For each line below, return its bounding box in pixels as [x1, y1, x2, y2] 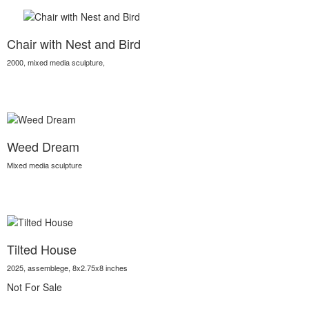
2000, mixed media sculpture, [7, 57, 107, 68]
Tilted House [7, 240, 77, 258]
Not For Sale [7, 280, 62, 294]
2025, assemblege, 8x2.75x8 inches [7, 262, 128, 273]
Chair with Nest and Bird [7, 34, 141, 52]
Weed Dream [7, 137, 79, 155]
